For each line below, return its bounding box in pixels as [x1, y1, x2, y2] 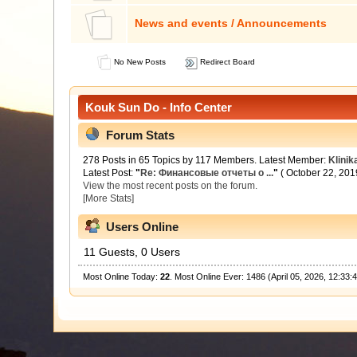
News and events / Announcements [134, 17, 327, 29]
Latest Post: [83, 167, 136, 178]
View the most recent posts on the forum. [83, 179, 258, 191]
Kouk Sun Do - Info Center [85, 100, 233, 115]
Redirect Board [197, 57, 255, 66]
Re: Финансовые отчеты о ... [140, 167, 274, 178]
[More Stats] [83, 192, 135, 204]
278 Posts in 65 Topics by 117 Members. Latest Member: [83, 154, 329, 166]
